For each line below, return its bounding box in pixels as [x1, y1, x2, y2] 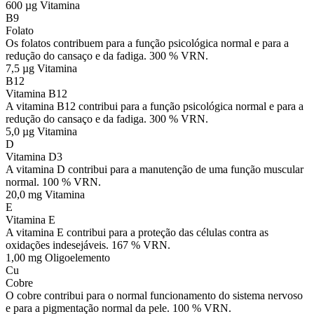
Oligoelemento [45, 252, 110, 264]
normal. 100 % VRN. [6, 176, 101, 189]
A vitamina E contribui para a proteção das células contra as [6, 226, 268, 239]
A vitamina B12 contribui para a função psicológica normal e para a [6, 100, 303, 113]
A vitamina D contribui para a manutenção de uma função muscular [6, 163, 303, 176]
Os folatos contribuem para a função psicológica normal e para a [6, 37, 289, 50]
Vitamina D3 [6, 151, 62, 163]
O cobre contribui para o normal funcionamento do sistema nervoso [6, 289, 303, 302]
